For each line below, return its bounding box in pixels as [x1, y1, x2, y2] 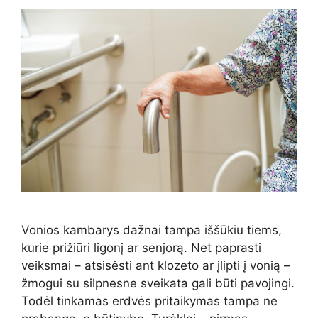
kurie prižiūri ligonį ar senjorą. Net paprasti [21, 241, 261, 256]
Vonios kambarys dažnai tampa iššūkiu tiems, [21, 223, 282, 238]
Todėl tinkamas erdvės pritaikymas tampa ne [21, 294, 278, 309]
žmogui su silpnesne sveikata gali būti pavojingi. [21, 276, 295, 291]
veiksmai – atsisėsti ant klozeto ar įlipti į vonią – [21, 258, 290, 273]
